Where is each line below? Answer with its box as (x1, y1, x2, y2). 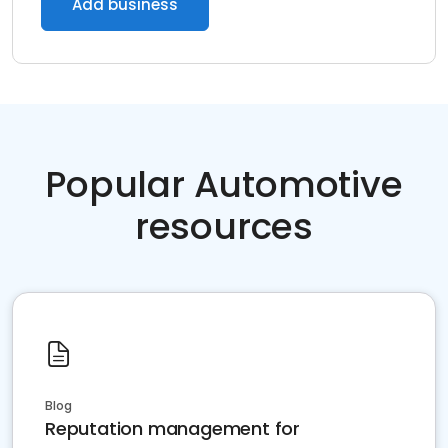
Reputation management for (45, 416, 301, 441)
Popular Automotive (45, 159, 403, 210)
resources (134, 201, 314, 252)
